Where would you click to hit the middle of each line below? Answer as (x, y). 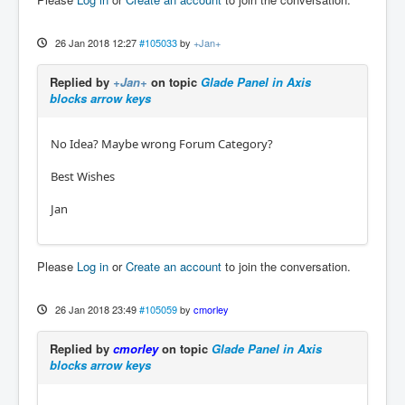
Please (57, 266)
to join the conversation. (286, 266)
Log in (93, 266)
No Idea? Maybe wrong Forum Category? (162, 143)
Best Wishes (83, 176)
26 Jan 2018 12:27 (95, 42)
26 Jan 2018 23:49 (95, 309)
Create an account (174, 266)
